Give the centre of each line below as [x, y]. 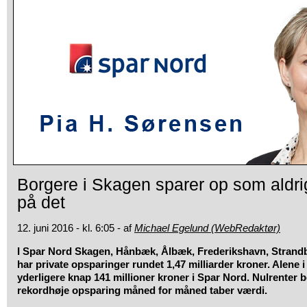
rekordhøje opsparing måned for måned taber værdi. [142, 290]
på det [41, 202]
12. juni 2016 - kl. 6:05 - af [76, 228]
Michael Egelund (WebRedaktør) [207, 228]
